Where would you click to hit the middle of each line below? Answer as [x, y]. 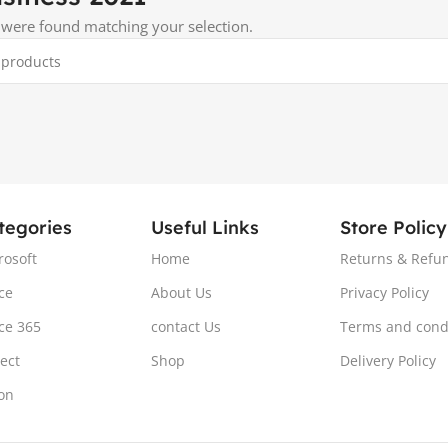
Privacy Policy [384, 292]
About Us [182, 292]
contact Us [186, 326]
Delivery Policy [387, 360]
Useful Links [205, 227]
